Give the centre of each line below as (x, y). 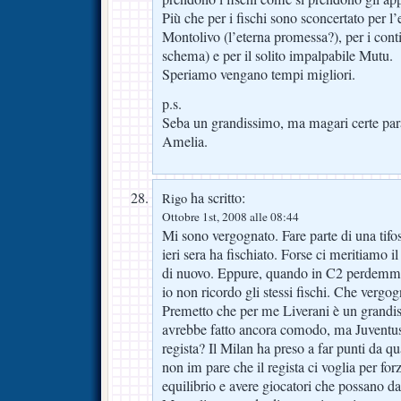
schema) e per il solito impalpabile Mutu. (277, 55)
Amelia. (185, 142)
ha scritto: (216, 198)
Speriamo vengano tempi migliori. (259, 74)
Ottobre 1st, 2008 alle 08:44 (230, 217)
